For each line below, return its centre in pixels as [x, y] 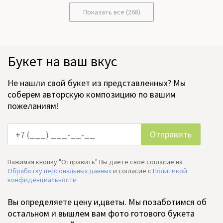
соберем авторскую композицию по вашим [92, 95]
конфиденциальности [42, 180]
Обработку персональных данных [59, 171]
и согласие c [132, 171]
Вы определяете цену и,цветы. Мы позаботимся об [107, 202]
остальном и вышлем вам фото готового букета [101, 214]
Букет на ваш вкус [62, 61]
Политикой [170, 171]
